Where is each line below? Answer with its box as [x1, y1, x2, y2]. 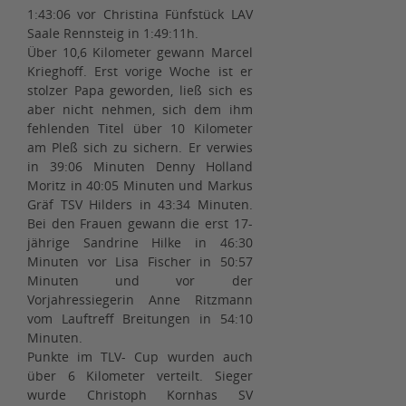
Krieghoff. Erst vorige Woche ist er [27, 63, 253, 81]
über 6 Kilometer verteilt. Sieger [27, 367, 253, 385]
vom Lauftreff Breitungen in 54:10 [27, 310, 253, 328]
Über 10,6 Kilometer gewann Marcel [27, 43, 253, 62]
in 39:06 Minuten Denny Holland [27, 158, 253, 176]
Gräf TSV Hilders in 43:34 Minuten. [27, 196, 253, 214]
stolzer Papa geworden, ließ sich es [27, 82, 253, 100]
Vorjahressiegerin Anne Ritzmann [27, 291, 253, 309]
